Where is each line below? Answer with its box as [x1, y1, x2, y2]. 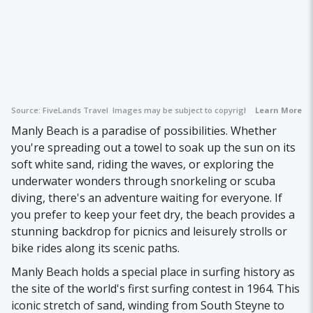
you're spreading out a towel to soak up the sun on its [11, 139, 296, 155]
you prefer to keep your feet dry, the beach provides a [11, 206, 295, 222]
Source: [11, 104, 43, 115]
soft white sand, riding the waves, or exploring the [11, 156, 274, 172]
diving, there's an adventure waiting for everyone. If [11, 189, 282, 205]
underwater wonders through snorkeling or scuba [11, 173, 275, 189]
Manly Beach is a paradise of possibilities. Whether [11, 122, 277, 138]
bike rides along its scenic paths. [11, 240, 180, 256]
